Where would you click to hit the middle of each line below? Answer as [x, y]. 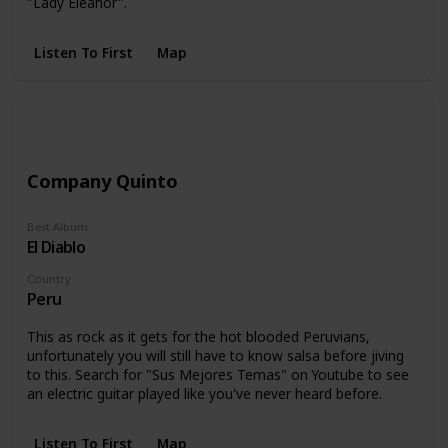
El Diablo [56, 246]
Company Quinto [102, 181]
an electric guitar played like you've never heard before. [204, 394]
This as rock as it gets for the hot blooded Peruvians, [198, 337]
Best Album [57, 226]
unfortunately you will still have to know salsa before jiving [215, 356]
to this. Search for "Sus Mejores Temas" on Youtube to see [217, 375]
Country [48, 278]
